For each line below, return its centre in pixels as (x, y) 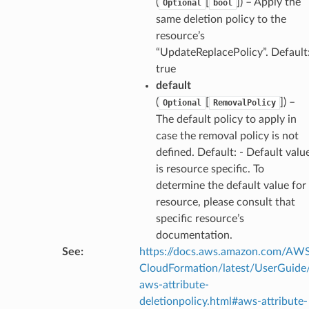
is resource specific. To (210, 169)
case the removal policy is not (227, 136)
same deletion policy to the (221, 19)
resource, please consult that (225, 202)
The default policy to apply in (226, 119)
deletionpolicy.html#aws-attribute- (223, 301)
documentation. (194, 235)
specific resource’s (200, 218)
